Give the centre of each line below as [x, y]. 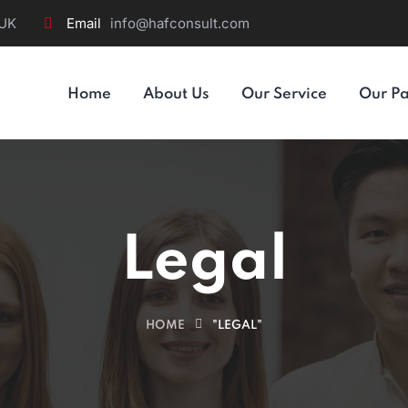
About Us [176, 94]
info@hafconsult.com [180, 23]
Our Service [284, 94]
